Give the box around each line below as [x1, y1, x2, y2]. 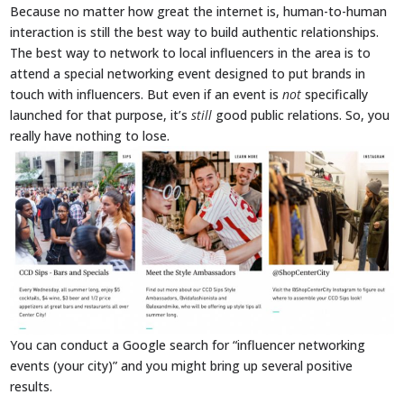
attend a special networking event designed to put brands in [10, 64, 366, 82]
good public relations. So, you [212, 106, 390, 124]
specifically [301, 85, 369, 103]
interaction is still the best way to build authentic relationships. [10, 23, 380, 41]
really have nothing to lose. [10, 126, 170, 144]
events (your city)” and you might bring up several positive [10, 357, 353, 375]
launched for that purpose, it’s [10, 106, 192, 124]
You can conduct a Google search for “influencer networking [10, 336, 366, 354]
